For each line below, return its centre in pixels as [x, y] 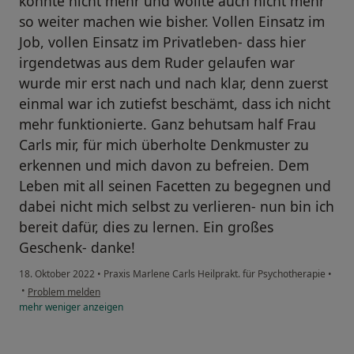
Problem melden [64, 292]
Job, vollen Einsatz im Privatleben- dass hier [162, 42]
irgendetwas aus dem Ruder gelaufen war [157, 63]
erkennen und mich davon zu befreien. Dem [164, 166]
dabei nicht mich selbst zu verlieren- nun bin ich [177, 207]
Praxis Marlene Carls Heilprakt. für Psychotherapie [215, 274]
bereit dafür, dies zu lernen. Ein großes [146, 227]
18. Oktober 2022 [57, 274]
